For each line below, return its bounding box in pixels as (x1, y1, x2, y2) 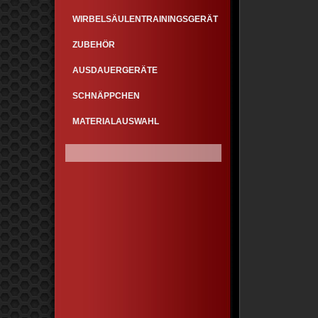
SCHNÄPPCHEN (72, 91, 140, 101)
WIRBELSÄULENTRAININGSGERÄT (72, 14, 218, 24)
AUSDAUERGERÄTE (72, 65, 158, 75)
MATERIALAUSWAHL (72, 116, 159, 126)
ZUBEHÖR (72, 40, 115, 50)
